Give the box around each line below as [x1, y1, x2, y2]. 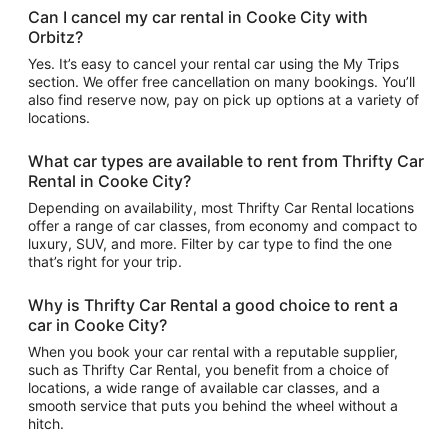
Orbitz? [28, 27, 83, 47]
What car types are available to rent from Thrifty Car [28, 151, 424, 171]
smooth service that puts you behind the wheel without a [28, 397, 398, 414]
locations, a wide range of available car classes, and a [28, 379, 380, 396]
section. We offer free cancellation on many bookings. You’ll [28, 73, 415, 90]
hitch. [28, 415, 64, 432]
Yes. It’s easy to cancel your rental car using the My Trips [28, 55, 399, 72]
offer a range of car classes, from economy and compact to [28, 217, 417, 234]
